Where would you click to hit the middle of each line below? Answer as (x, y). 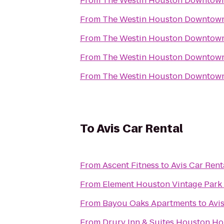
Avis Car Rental (140, 129)
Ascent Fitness (131, 165)
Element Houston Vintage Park (162, 184)
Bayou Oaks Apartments (149, 203)
